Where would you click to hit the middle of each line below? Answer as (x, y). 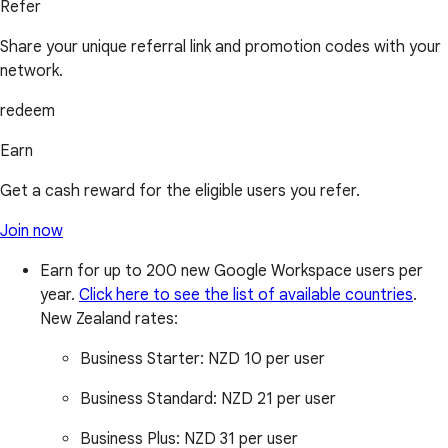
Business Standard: (150, 398)
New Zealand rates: (109, 318)
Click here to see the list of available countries (246, 294)
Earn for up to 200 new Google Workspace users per (231, 270)
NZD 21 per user (278, 398)
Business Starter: (144, 358)
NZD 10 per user (266, 358)
